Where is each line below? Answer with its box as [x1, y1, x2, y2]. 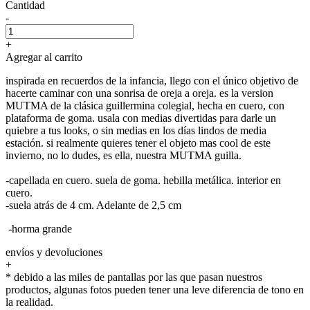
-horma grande [6, 222, 72, 235]
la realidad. [6, 295, 53, 308]
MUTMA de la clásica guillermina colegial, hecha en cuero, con [6, 99, 284, 111]
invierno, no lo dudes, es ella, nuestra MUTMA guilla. [6, 149, 241, 161]
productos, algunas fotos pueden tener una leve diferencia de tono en [6, 283, 304, 295]
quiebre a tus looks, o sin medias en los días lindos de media [6, 124, 266, 136]
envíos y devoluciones [6, 246, 102, 258]
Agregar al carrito [6, 51, 82, 63]
